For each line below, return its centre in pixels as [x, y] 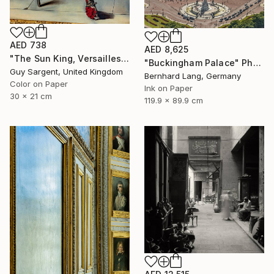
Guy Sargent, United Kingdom [66, 72]
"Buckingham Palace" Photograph [257, 63]
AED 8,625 [167, 50]
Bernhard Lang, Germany [193, 76]
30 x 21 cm [31, 96]
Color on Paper [39, 84]
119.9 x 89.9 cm [174, 101]
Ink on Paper [168, 88]
